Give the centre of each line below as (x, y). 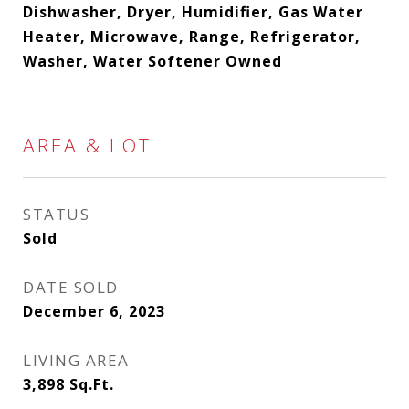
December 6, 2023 (94, 311)
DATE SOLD (71, 287)
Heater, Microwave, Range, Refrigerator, (192, 37)
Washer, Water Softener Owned (152, 61)
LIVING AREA (76, 360)
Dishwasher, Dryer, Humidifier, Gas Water (193, 12)
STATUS (56, 214)
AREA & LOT (87, 145)
